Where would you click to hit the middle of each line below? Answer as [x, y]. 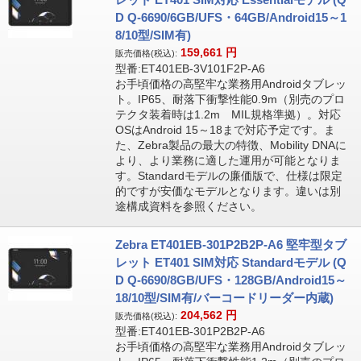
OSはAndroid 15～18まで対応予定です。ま [225, 130]
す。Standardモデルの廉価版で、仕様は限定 [228, 176]
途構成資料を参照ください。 [188, 206]
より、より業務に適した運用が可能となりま [228, 160]
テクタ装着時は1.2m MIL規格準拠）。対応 [228, 114]
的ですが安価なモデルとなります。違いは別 [228, 191]
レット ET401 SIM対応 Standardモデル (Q [230, 262]
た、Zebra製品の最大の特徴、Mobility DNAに [230, 145]
